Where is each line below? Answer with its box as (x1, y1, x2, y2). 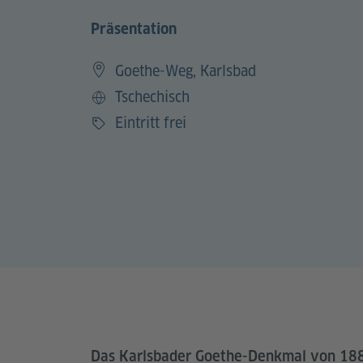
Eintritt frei (115, 113, 186, 132)
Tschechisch (115, 87, 190, 106)
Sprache (90, 97, 140, 117)
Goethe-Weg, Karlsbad (115, 61, 256, 80)
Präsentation (91, 19, 177, 37)
